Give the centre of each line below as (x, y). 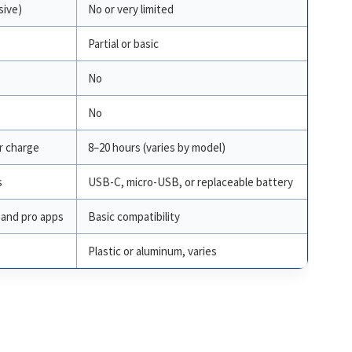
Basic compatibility (134, 217)
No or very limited (130, 9)
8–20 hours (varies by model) (156, 148)
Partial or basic (123, 44)
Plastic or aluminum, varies (152, 251)
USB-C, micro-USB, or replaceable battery (190, 182)
